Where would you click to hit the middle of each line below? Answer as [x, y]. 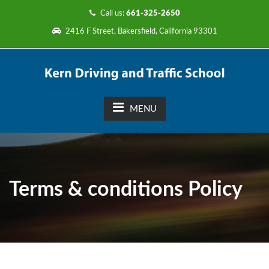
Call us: [112, 14]
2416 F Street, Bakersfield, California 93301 [140, 32]
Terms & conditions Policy [126, 190]
